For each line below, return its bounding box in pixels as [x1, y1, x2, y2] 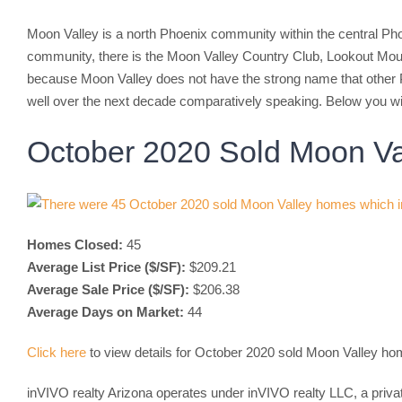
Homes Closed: [27, 236, 123, 252]
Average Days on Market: [27, 303, 184, 319]
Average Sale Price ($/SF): [27, 281, 189, 297]
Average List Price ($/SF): [27, 258, 186, 275]
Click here [27, 344, 86, 360]
